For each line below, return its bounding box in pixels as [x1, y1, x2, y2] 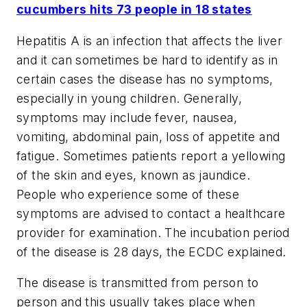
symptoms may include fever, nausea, [16, 110, 237, 125]
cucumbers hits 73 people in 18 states [16, 2, 252, 17]
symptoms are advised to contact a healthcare [16, 206, 286, 221]
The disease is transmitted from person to [16, 275, 259, 291]
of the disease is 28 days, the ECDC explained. [16, 244, 286, 259]
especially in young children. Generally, [16, 90, 242, 106]
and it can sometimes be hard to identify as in [16, 52, 278, 67]
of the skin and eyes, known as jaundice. [16, 167, 250, 182]
